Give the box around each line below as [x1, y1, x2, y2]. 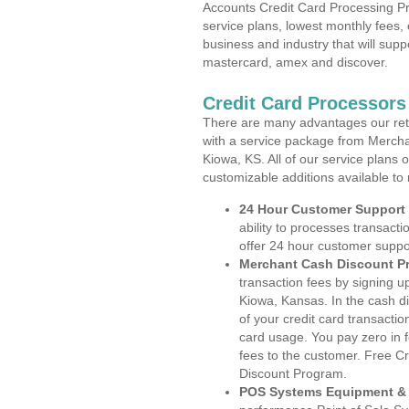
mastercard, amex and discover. [203, 55, 388, 69]
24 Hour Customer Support [239, 202, 405, 216]
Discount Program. [239, 366, 347, 381]
